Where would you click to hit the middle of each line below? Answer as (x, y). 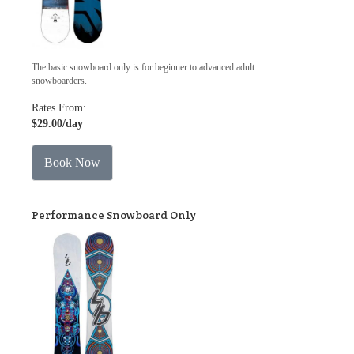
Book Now (72, 162)
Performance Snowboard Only (114, 215)
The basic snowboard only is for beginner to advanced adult (143, 67)
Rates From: (59, 108)
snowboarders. (59, 81)
